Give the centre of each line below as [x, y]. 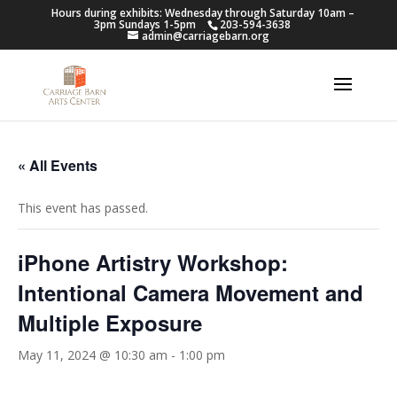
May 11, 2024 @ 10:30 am [93, 355]
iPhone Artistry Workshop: [153, 262]
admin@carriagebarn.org [205, 36]
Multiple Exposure [110, 323]
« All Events [58, 165]
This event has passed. [83, 208]
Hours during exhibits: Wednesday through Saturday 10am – [202, 13]
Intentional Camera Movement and [191, 292]
